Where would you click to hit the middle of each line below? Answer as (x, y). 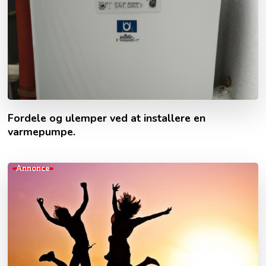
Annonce (33, 168)
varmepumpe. (42, 132)
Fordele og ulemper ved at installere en (107, 118)
